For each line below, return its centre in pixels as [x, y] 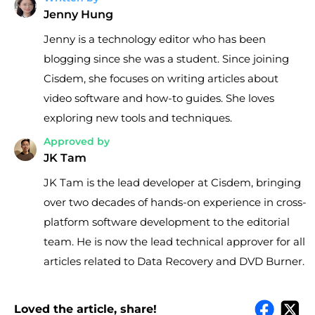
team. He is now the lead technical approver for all [174, 241]
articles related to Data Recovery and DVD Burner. [174, 261]
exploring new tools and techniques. [138, 117]
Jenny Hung [78, 14]
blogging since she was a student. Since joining [166, 58]
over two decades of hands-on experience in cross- [175, 202]
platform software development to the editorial [167, 221]
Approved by [77, 141]
